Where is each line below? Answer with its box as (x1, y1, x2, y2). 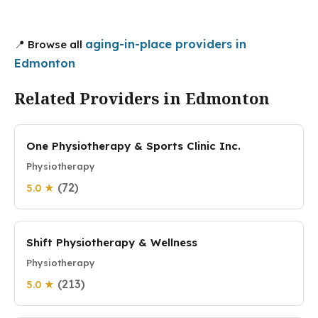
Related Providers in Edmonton (14, 87, 270, 109)
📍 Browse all (14, 38, 85, 51)
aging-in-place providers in (85, 37, 246, 51)
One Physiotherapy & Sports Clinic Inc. (26, 139, 241, 153)
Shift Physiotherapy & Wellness (26, 236, 197, 249)
